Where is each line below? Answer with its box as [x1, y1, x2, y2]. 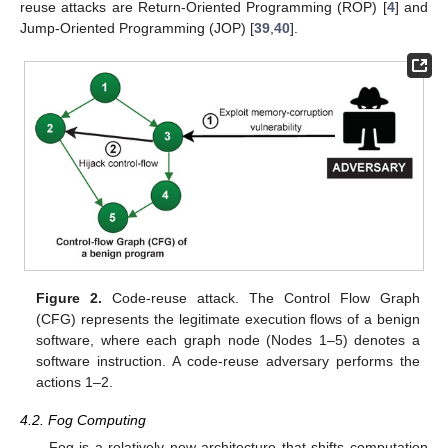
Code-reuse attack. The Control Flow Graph [102, 289, 420, 306]
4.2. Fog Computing [20, 411, 146, 428]
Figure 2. [36, 289, 103, 306]
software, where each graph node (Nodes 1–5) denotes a [36, 331, 420, 348]
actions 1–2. [36, 373, 114, 390]
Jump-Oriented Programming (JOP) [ [20, 19, 254, 36]
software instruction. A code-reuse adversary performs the [36, 352, 420, 369]
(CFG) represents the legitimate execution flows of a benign [36, 310, 420, 327]
